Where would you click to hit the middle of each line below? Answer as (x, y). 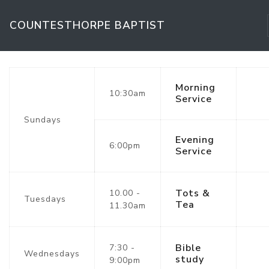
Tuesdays (45, 199)
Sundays (43, 120)
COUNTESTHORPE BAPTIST (87, 26)
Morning (195, 88)
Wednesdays (52, 254)
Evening (195, 140)
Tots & (193, 193)
